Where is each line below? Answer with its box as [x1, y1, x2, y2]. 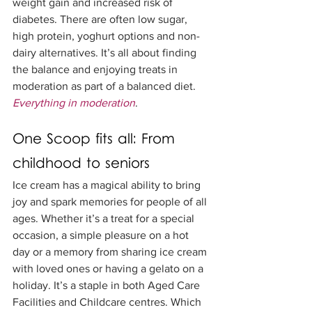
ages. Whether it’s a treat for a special [13, 212, 197, 225]
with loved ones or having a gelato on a [13, 263, 206, 275]
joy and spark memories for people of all [13, 196, 210, 208]
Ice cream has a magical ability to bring [13, 179, 203, 192]
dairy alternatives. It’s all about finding [13, 47, 199, 59]
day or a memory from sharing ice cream [13, 246, 210, 258]
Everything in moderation [13, 97, 135, 109]
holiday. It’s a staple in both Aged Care [13, 279, 203, 292]
